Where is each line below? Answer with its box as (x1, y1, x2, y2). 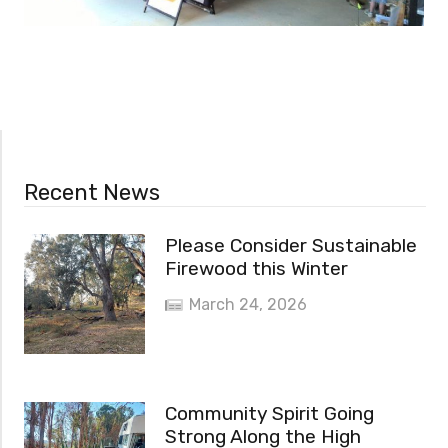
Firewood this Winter (164, 256, 348, 280)
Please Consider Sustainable (164, 233, 417, 257)
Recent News (24, 178, 161, 206)
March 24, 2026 (189, 295, 308, 315)
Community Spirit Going (164, 402, 374, 426)
